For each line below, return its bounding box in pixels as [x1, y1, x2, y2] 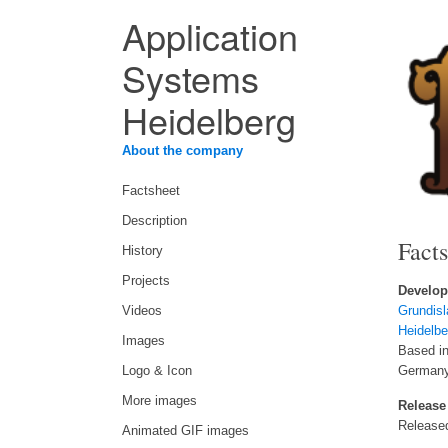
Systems [122, 52, 259, 103]
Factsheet [122, 184, 180, 198]
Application [122, 10, 298, 61]
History [122, 244, 163, 258]
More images [122, 394, 197, 408]
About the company [122, 144, 243, 158]
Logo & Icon [122, 364, 192, 378]
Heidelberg [122, 94, 296, 145]
